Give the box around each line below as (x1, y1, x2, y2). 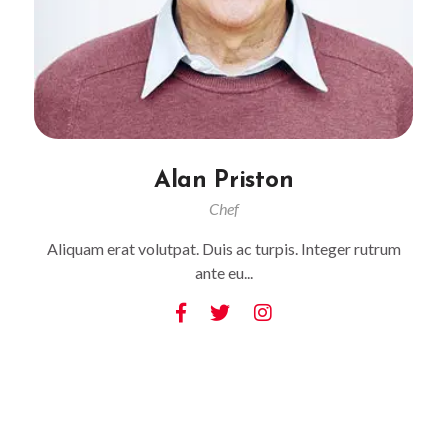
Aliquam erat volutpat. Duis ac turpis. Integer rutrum (46, 239, 401, 259)
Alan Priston (153, 169, 294, 194)
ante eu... (194, 263, 253, 283)
